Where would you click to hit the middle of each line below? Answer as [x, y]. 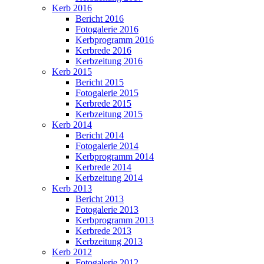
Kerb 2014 [72, 124]
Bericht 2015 [100, 82]
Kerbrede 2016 [103, 50]
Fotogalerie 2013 [107, 209]
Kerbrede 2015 [103, 103]
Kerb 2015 [72, 71]
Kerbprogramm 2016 [115, 39]
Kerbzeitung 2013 [109, 241]
